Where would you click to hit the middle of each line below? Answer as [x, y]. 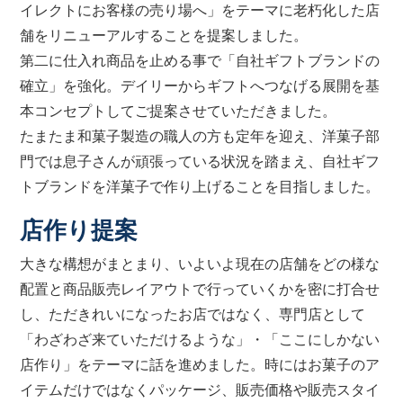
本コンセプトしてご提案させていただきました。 [179, 111]
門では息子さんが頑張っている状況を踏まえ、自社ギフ [200, 161]
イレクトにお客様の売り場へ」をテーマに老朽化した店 [200, 10]
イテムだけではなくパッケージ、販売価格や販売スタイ [200, 390]
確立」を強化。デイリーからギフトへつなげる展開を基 [200, 86]
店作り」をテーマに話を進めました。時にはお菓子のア [200, 365]
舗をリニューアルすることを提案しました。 [164, 36]
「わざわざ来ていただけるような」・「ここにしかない [200, 340]
